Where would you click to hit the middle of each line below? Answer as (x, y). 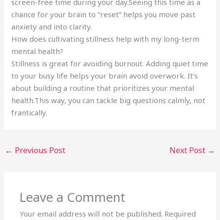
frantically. (29, 112)
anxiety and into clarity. (52, 26)
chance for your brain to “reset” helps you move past (104, 14)
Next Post (188, 150)
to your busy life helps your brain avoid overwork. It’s (105, 75)
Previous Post (39, 150)
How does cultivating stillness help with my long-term (106, 39)
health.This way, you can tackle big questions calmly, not (109, 100)
